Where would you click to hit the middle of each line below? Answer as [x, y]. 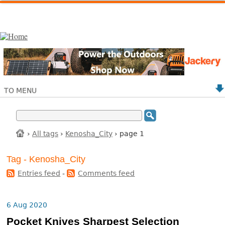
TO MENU [20, 90]
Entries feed [39, 174]
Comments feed [106, 174]
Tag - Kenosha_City [46, 159]
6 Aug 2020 [27, 205]
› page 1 [128, 133]
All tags [45, 133]
